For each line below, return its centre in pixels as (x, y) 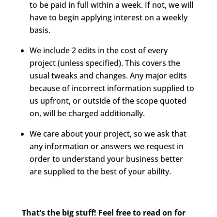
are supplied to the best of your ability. (100, 171)
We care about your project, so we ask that (108, 134)
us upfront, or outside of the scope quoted (108, 101)
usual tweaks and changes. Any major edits (108, 76)
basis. (40, 30)
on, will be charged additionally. (87, 113)
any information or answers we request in (106, 146)
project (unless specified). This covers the (105, 63)
